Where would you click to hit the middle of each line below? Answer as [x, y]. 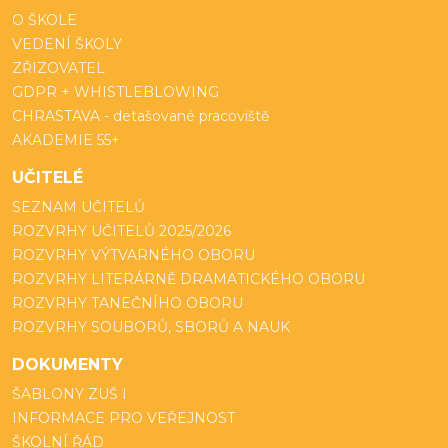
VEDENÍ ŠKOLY [67, 44]
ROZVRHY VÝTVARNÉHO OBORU [133, 255]
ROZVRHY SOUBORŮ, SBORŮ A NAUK [151, 327]
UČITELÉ [47, 177]
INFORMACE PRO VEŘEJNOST [123, 418]
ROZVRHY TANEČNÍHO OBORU [127, 303]
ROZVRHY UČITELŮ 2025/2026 [121, 231]
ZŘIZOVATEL [58, 68]
